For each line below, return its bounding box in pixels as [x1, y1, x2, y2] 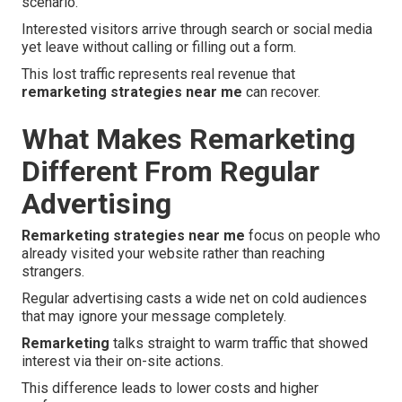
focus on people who [245, 227, 380, 245]
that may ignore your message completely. [22, 308, 286, 326]
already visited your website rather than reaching [22, 245, 325, 263]
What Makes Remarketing [22, 122, 355, 157]
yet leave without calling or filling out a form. [22, 39, 296, 57]
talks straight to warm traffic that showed [109, 335, 368, 353]
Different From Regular [22, 154, 319, 189]
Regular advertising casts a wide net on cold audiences [22, 290, 367, 308]
